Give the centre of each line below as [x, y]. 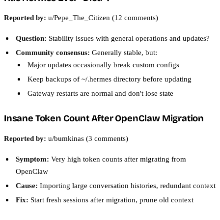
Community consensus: [53, 53]
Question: [31, 38]
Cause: [27, 185]
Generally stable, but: [124, 53]
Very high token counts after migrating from [118, 159]
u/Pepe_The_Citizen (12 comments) [102, 18]
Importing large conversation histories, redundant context [127, 185]
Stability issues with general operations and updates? [128, 38]
